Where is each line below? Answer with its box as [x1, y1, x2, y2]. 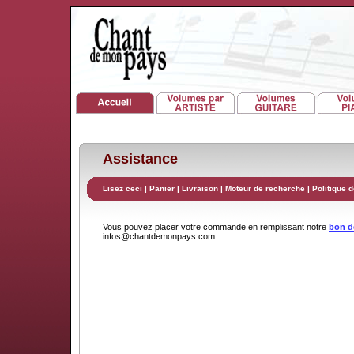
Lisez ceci [103, 184, 142, 193]
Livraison [182, 184, 218, 193]
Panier [149, 184, 177, 193]
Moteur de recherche [225, 184, 305, 193]
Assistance [103, 151, 178, 167]
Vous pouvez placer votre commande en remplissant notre [103, 222, 329, 232]
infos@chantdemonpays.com [103, 232, 215, 241]
